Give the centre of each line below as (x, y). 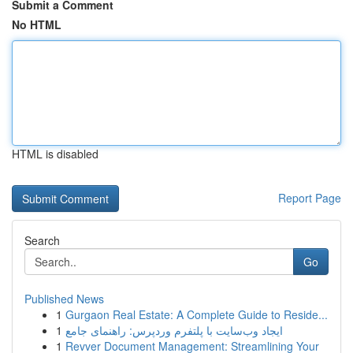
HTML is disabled (55, 154)
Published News (64, 299)
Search (42, 240)
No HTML (37, 24)
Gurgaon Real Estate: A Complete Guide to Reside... (197, 314)
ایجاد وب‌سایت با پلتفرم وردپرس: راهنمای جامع (174, 330)
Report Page (310, 198)
